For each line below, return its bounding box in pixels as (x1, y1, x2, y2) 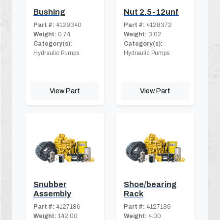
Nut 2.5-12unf (124, 8, 179, 17)
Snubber (33, 180, 67, 189)
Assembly (33, 190, 71, 198)
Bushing (33, 8, 65, 17)
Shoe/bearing (124, 180, 177, 189)
